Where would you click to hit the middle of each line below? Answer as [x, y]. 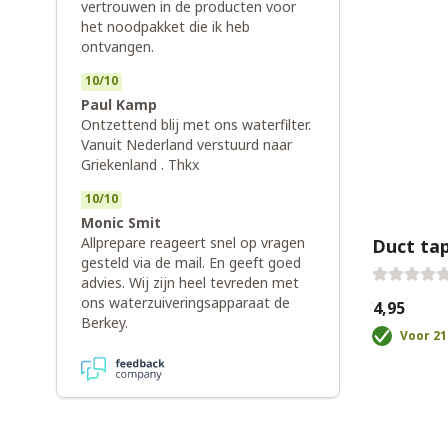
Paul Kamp [119, 104]
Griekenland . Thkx [140, 164]
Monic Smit [121, 222]
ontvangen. [117, 46]
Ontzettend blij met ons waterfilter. [196, 124]
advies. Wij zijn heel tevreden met [190, 282]
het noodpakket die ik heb [165, 26]
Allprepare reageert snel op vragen [193, 242]
